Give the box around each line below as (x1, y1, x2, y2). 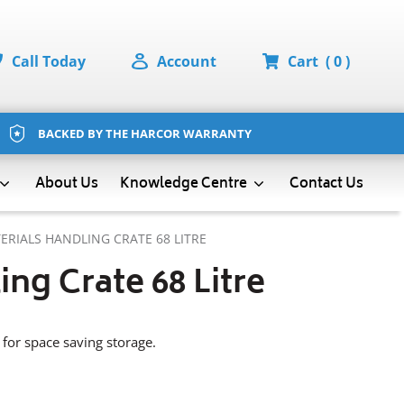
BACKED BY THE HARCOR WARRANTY (37, 124, 252, 142)
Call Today (12, 51, 86, 71)
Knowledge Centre (119, 171, 250, 197)
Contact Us (289, 171, 363, 197)
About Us (34, 171, 98, 197)
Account (157, 51, 216, 71)
